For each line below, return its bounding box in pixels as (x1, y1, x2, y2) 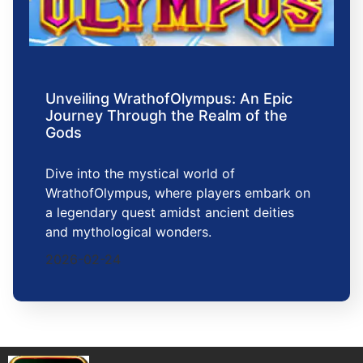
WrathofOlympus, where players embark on (45, 185, 310, 202)
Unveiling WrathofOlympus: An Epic (45, 90, 293, 108)
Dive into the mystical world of (45, 165, 235, 182)
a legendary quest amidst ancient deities (45, 204, 294, 221)
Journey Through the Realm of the (45, 107, 288, 125)
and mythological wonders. (45, 224, 211, 241)
